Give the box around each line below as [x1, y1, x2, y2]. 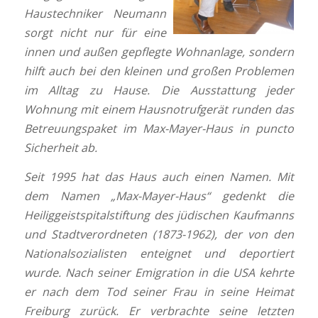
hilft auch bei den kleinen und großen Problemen [23, 63, 295, 79]
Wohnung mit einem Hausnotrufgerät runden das [23, 102, 295, 118]
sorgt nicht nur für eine [23, 25, 167, 41]
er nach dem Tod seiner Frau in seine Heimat [23, 283, 295, 300]
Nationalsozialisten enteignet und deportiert [23, 245, 295, 261]
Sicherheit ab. [23, 140, 97, 156]
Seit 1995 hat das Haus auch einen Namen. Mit [23, 168, 295, 185]
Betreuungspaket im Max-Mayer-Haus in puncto [23, 121, 295, 137]
